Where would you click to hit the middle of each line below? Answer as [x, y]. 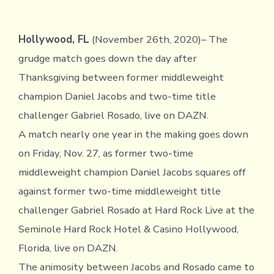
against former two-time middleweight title [119, 191]
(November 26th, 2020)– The [158, 39]
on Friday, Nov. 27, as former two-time [106, 153]
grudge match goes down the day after [107, 58]
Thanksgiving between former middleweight [121, 77]
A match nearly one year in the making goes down [133, 134]
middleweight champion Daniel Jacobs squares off [132, 172]
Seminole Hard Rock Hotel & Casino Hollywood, [128, 229]
